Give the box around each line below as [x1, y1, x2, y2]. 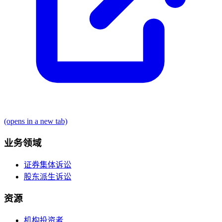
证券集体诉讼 [24, 160, 71, 169]
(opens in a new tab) [4, 117, 67, 126]
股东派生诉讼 [24, 172, 71, 181]
